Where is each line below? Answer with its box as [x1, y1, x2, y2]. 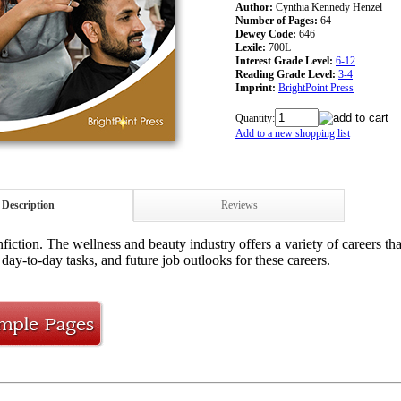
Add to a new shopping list [235, 126, 350, 140]
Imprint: [235, 81, 276, 94]
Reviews [220, 199, 258, 211]
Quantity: [235, 111, 275, 124]
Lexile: [235, 40, 266, 54]
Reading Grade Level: [235, 67, 336, 81]
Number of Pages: [235, 13, 318, 27]
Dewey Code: [235, 27, 296, 40]
